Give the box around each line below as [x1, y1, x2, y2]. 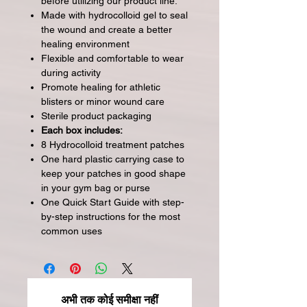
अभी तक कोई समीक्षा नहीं [61, 294, 158, 306]
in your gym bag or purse [41, 182, 150, 193]
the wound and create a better [41, 24, 172, 35]
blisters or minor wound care [41, 96, 164, 107]
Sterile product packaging [41, 110, 151, 121]
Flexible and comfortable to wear [41, 53, 184, 64]
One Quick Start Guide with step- [41, 197, 184, 208]
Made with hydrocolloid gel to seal [41, 10, 188, 21]
